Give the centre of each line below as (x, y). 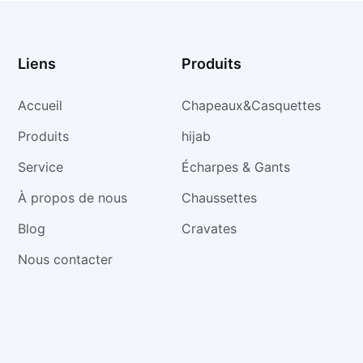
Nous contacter (66, 259)
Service (41, 167)
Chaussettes (219, 197)
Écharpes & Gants (235, 167)
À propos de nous (73, 197)
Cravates (209, 228)
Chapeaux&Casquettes (251, 105)
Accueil (41, 105)
